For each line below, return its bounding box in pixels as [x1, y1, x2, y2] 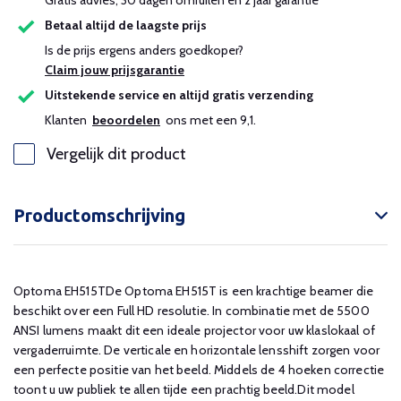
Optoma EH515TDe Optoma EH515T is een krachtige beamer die [13, 283, 373, 299]
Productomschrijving [13, 205, 185, 226]
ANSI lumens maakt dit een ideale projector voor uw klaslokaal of [13, 322, 375, 338]
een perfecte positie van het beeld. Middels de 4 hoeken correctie [13, 362, 385, 378]
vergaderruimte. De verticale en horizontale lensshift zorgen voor [13, 342, 380, 358]
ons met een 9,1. [160, 112, 256, 128]
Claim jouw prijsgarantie [45, 62, 184, 78]
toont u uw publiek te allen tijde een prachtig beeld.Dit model [13, 381, 354, 397]
